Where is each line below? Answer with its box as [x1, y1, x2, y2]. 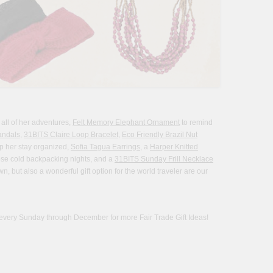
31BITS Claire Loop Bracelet [24, 130, 118, 140]
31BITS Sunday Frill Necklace [115, 155, 213, 164]
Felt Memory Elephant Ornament [73, 118, 180, 127]
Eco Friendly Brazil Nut [122, 130, 197, 140]
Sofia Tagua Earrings [71, 143, 140, 152]
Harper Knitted [150, 143, 198, 152]
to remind [180, 118, 213, 127]
